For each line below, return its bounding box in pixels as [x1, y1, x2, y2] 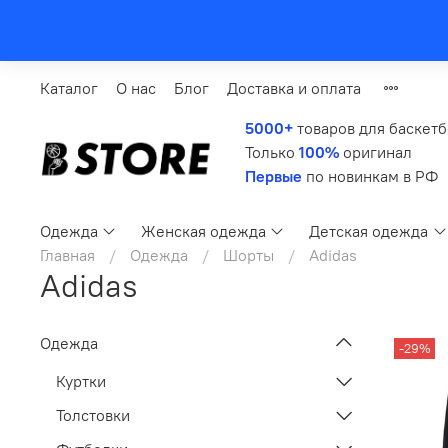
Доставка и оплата [227, 78, 361, 99]
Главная [40, 245, 95, 266]
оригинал [339, 141, 412, 162]
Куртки [56, 371, 106, 392]
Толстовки [56, 405, 130, 426]
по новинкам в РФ [302, 165, 438, 186]
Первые [245, 165, 302, 186]
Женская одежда [141, 221, 267, 242]
